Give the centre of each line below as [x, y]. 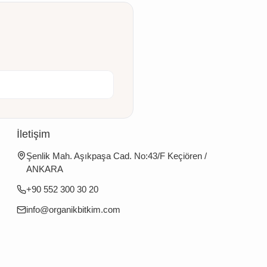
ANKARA [44, 169]
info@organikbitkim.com [73, 209]
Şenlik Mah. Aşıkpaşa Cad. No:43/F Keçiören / [116, 156]
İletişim [33, 134]
